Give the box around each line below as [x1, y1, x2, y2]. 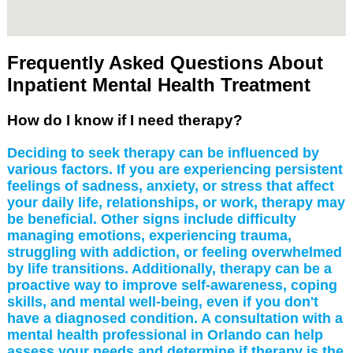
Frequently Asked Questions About [6, 51, 323, 73]
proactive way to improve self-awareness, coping [6, 277, 337, 293]
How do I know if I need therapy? [6, 111, 243, 128]
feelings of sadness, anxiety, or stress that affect [6, 177, 334, 194]
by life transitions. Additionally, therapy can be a [6, 260, 332, 277]
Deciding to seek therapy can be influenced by [6, 144, 319, 161]
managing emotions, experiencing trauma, [6, 227, 292, 243]
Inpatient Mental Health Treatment [6, 73, 310, 95]
